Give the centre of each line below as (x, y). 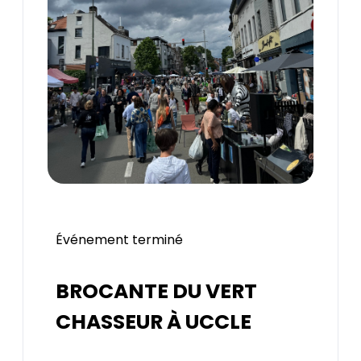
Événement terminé (119, 240)
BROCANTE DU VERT (156, 292)
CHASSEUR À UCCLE (154, 322)
